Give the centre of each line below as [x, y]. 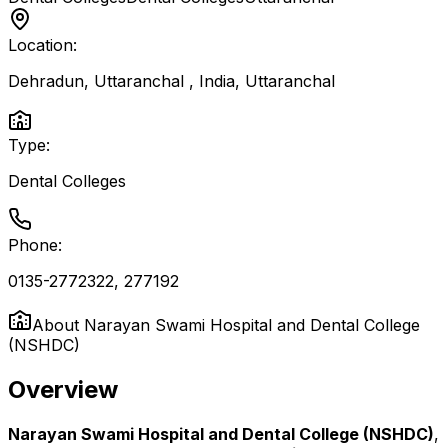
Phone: [35, 245]
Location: [42, 45]
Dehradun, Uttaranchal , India [121, 81]
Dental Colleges [67, 181]
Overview [63, 389]
